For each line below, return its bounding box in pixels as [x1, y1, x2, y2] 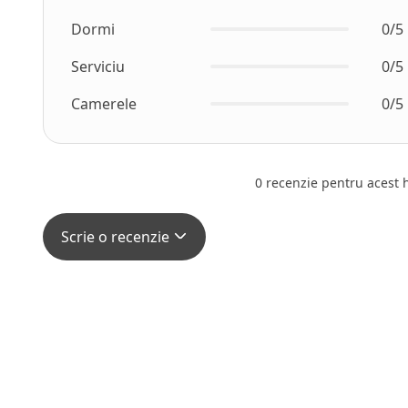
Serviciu [71, 56, 125, 76]
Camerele [71, 94, 137, 114]
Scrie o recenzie [61, 227, 173, 247]
